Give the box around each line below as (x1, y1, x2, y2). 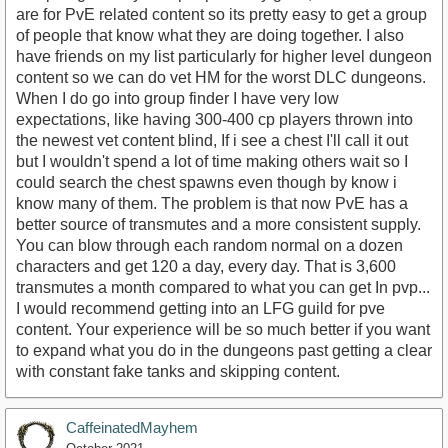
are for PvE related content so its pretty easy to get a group (16, 5, 427, 23)
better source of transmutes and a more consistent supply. (16, 215, 421, 233)
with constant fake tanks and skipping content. (16, 362, 340, 380)
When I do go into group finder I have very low (16, 89, 339, 107)
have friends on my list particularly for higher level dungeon (16, 47, 432, 65)
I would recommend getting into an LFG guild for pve (16, 299, 385, 317)
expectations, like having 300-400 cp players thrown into (16, 110, 413, 128)
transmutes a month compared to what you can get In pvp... (16, 278, 430, 296)
